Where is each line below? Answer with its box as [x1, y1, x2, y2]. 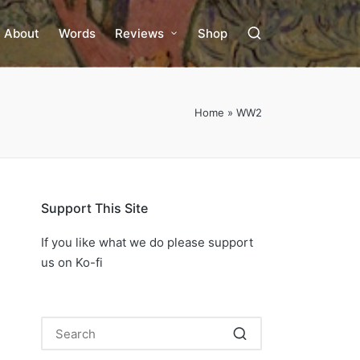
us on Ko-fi [41, 255, 103, 270]
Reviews [115, 26, 165, 41]
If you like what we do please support [41, 235, 253, 250]
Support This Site [41, 200, 148, 216]
